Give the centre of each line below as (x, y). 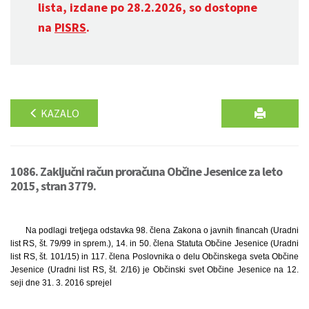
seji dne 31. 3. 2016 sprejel (61, 283)
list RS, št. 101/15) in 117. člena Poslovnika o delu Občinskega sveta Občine (154, 257)
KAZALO (59, 113)
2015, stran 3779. (53, 186)
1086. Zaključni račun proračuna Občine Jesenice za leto (146, 171)
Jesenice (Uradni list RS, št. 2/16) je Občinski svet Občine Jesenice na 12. (154, 270)
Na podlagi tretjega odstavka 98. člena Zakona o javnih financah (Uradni (162, 230)
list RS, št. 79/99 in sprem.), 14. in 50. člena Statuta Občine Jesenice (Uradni (154, 243)
